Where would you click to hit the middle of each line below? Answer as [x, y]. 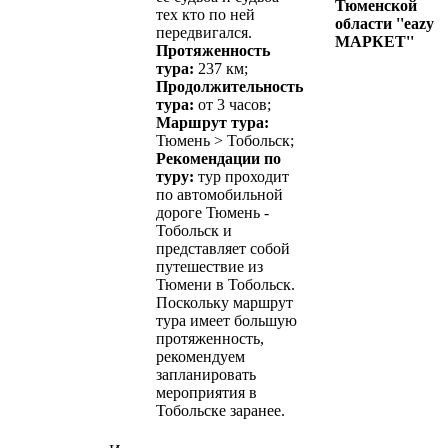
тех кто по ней [205, 14]
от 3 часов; [232, 104]
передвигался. [204, 32]
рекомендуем [200, 356]
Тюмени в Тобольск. [225, 284]
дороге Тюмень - [212, 212]
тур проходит [241, 176]
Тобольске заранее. [220, 410]
